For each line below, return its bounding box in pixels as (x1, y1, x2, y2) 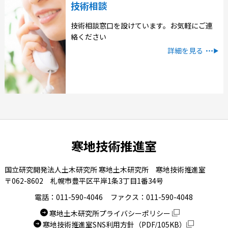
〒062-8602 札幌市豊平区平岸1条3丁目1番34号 (4, 176, 163, 186)
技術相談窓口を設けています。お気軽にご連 (70, 20, 213, 31)
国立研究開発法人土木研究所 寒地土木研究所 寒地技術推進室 (4, 164, 206, 175)
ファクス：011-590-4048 (110, 192, 193, 202)
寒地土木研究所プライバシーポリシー (49, 208, 173, 218)
